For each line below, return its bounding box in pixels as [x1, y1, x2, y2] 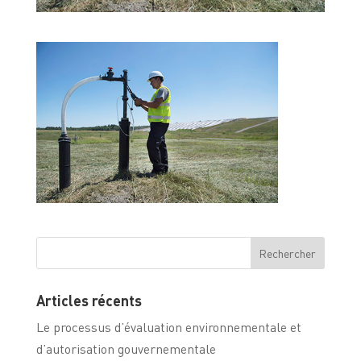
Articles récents [35, 290, 142, 309]
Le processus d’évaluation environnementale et [35, 317, 301, 335]
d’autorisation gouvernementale [35, 339, 216, 357]
